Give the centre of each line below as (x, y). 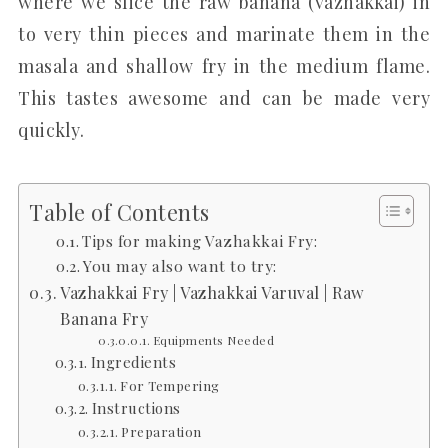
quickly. (51, 129)
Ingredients (133, 361)
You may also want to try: (180, 265)
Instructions (138, 407)
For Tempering (170, 385)
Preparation (161, 431)
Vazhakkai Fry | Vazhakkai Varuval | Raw (212, 291)
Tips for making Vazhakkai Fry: (200, 240)
